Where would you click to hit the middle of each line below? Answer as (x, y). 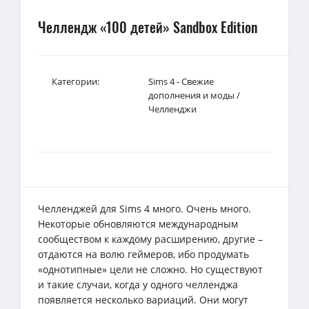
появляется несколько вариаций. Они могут (143, 299)
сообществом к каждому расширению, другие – (150, 239)
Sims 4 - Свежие (181, 81)
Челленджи (172, 109)
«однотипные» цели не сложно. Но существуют (150, 269)
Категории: (76, 81)
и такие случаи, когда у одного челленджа (138, 284)
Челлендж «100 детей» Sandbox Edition (148, 27)
